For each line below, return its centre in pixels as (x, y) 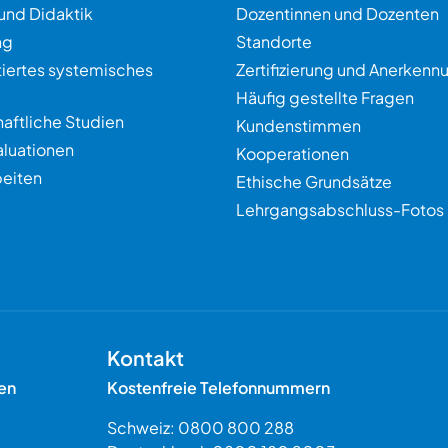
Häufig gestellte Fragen (325, 97)
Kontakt (146, 357)
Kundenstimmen (298, 125)
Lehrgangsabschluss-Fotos (340, 209)
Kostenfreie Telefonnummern (219, 387)
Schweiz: (143, 427)
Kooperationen (292, 153)
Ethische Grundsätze (314, 181)
